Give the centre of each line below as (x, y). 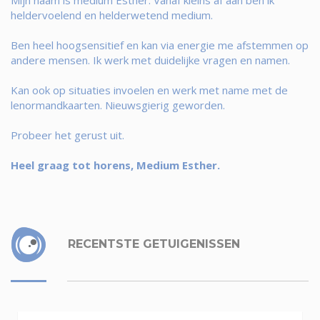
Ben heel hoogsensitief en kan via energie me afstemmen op (160, 45)
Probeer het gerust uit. (67, 135)
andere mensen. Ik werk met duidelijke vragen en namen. (150, 60)
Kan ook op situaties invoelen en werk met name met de (149, 90)
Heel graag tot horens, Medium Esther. (115, 165)
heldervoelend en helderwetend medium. (112, 15)
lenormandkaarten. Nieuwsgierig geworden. (118, 105)
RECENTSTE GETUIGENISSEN (152, 244)
